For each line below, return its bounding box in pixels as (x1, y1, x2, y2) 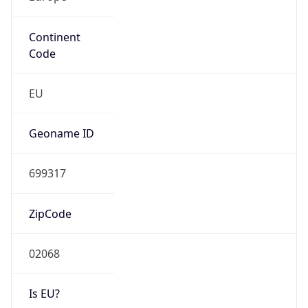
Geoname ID (28, 126, 94, 142)
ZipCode (28, 206, 71, 221)
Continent (28, 29, 80, 45)
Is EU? (28, 286, 60, 302)
